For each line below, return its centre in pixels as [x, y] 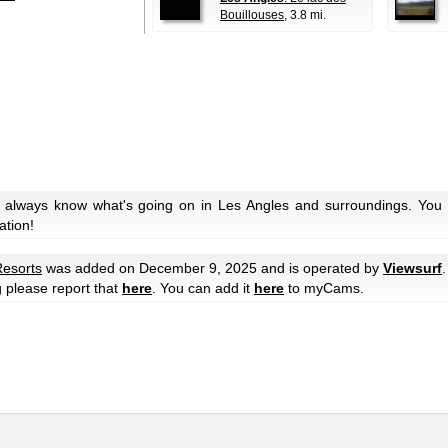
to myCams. [324, 287]
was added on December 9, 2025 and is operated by [212, 267]
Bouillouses [252, 15]
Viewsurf [412, 267]
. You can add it [203, 287]
